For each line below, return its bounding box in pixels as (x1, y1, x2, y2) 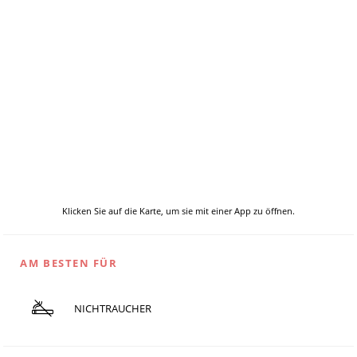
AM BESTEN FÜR (20, 256, 118, 271)
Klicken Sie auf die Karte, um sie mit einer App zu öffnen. (62, 205, 295, 218)
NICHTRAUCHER (73, 301, 151, 316)
